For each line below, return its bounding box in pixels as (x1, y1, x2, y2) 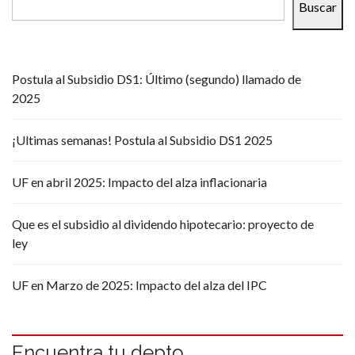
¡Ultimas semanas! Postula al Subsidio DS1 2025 (12, 132, 273, 147)
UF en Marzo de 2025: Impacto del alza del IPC (12, 277, 267, 292)
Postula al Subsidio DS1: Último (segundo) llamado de (12, 71, 301, 86)
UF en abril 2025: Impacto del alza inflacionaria (12, 174, 267, 189)
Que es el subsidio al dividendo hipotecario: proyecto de (12, 216, 314, 231)
